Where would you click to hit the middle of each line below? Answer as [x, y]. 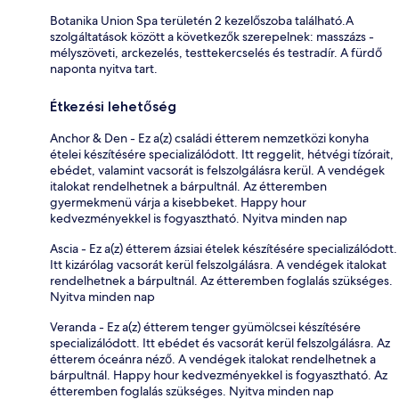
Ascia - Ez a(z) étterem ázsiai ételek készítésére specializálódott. [224, 248]
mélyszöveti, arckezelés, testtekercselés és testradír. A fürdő [216, 52]
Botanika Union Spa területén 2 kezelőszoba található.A [202, 20]
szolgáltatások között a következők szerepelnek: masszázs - [212, 36]
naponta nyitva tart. [104, 68]
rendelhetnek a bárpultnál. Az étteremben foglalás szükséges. [221, 280]
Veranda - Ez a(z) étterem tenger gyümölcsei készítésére [205, 326]
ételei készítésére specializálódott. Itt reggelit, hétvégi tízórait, [222, 154]
